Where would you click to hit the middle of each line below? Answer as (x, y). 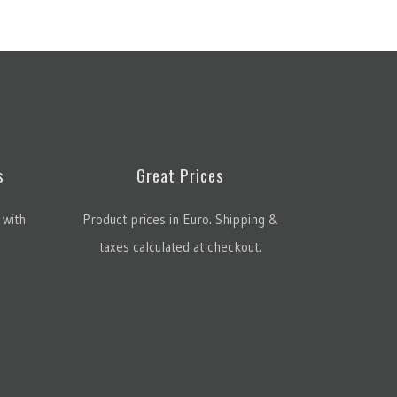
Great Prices (180, 174)
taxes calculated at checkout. (180, 246)
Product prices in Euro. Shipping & (180, 219)
